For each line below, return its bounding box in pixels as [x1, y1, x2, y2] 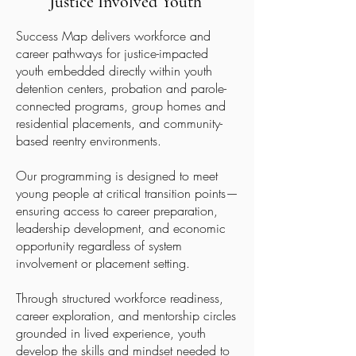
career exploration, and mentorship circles [16, 307, 236, 324]
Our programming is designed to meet [16, 167, 218, 184]
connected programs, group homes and [16, 97, 226, 114]
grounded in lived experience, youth [16, 324, 206, 342]
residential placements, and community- [16, 114, 222, 132]
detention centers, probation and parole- [16, 79, 226, 97]
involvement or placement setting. [16, 254, 190, 272]
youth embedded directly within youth [16, 62, 212, 79]
